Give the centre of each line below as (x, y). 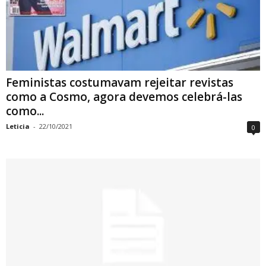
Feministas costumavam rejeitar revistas (120, 82)
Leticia (18, 126)
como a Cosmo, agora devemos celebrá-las (124, 96)
